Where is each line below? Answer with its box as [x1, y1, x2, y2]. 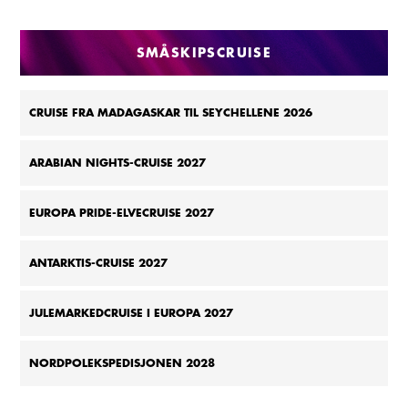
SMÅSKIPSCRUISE [136, 46, 272, 59]
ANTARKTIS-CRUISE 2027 [29, 258, 168, 269]
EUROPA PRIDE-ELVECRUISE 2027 [29, 208, 215, 219]
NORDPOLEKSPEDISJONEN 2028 [29, 358, 216, 369]
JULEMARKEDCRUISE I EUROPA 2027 [29, 308, 234, 319]
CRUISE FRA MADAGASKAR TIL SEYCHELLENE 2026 [29, 107, 313, 118]
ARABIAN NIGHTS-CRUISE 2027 [29, 158, 207, 168]
